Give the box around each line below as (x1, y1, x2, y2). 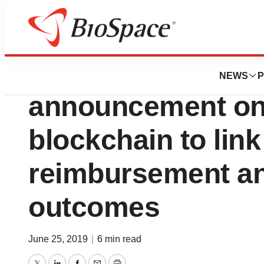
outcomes (28, 192, 160, 223)
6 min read (97, 234, 141, 244)
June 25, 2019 (28, 234, 90, 244)
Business (64, 38, 98, 47)
